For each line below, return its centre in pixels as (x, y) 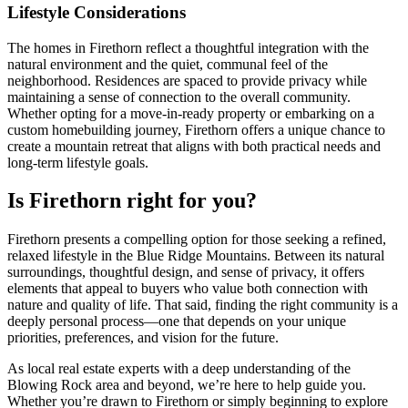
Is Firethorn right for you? (132, 201)
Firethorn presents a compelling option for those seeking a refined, (197, 240)
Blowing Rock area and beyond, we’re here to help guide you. (187, 385)
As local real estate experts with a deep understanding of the (179, 369)
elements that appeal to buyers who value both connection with (188, 289)
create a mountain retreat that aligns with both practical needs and (194, 146)
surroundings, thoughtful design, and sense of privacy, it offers (186, 272)
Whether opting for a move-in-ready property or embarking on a (191, 113)
